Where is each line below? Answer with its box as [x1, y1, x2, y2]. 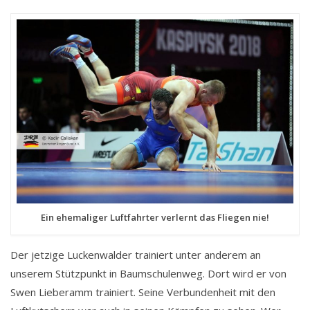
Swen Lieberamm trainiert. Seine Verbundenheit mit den [10, 285, 275, 300]
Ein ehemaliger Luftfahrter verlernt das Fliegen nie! [41, 211, 269, 224]
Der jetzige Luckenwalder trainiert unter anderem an [10, 248, 261, 262]
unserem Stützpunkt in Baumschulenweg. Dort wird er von [10, 266, 286, 281]
